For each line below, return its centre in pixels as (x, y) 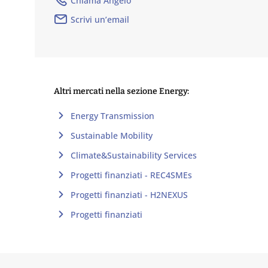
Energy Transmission (113, 115)
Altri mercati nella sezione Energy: (122, 91)
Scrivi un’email (100, 19)
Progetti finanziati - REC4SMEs (132, 175)
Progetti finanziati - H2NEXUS (130, 194)
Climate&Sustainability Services (134, 155)
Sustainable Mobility (112, 135)
